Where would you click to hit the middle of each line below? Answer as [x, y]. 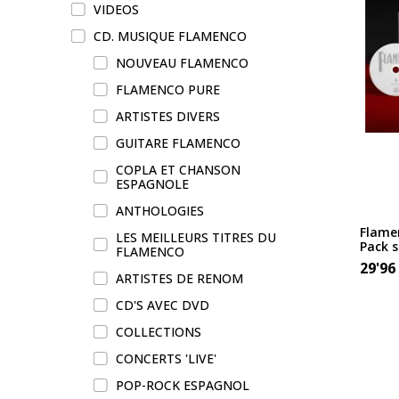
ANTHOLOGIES [160, 211]
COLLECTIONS [159, 332]
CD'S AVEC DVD [163, 305]
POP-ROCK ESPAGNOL [183, 385]
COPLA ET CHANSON [178, 170]
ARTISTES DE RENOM [179, 278]
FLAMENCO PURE [168, 90]
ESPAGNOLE [152, 184]
